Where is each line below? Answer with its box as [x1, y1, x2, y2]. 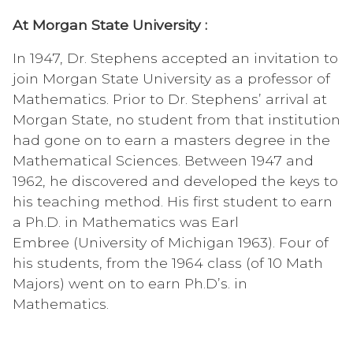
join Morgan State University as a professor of [13, 69, 330, 87]
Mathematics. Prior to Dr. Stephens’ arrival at [13, 90, 327, 107]
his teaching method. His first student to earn [13, 192, 333, 210]
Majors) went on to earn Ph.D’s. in [13, 274, 247, 292]
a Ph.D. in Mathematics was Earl [13, 213, 239, 230]
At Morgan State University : [13, 16, 207, 33]
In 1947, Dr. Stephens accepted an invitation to [13, 49, 338, 66]
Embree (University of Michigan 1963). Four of [13, 233, 329, 251]
